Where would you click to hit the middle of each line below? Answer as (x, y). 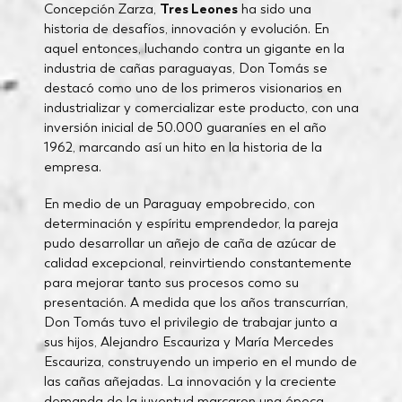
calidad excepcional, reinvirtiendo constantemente (197, 262)
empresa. (72, 166)
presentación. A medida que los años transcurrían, (196, 301)
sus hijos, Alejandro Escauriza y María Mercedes (188, 341)
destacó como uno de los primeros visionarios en (192, 87)
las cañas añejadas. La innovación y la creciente (190, 380)
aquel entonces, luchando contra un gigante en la (194, 48)
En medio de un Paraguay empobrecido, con (179, 203)
